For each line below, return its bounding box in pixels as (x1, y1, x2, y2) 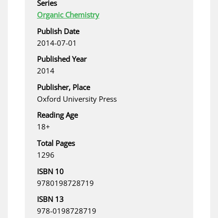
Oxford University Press (37, 93, 117, 104)
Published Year (37, 54, 87, 64)
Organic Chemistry (37, 9, 99, 19)
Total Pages (37, 138, 75, 148)
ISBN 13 (37, 194, 64, 204)
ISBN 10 (37, 166, 64, 176)
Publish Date (37, 26, 79, 36)
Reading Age (37, 110, 78, 120)
